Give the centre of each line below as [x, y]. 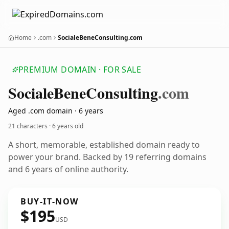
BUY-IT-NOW [50, 201]
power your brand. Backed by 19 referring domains [107, 157]
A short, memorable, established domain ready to [104, 145]
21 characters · [30, 126]
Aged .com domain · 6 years [56, 111]
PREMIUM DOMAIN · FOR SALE [80, 70]
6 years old [68, 126]
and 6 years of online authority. [68, 169]
